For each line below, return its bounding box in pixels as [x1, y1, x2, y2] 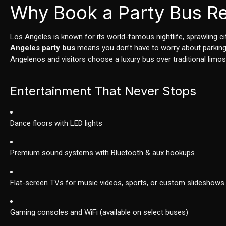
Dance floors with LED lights [10, 119, 103, 128]
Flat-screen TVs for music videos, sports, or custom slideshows [10, 178, 225, 188]
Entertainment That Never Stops [10, 84, 197, 99]
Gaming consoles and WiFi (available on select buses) [10, 208, 189, 217]
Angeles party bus [10, 43, 76, 53]
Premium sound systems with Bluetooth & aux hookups [10, 148, 195, 158]
